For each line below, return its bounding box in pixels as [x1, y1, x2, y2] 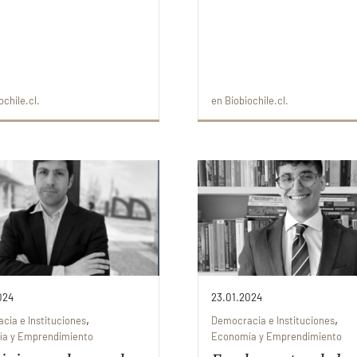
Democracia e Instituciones [211, 314, 335, 328]
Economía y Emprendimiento [211, 330, 342, 343]
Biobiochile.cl [225, 93, 285, 107]
